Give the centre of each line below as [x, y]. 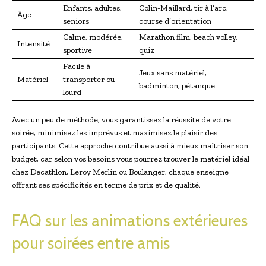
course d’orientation [175, 21]
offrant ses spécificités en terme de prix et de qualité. [106, 185]
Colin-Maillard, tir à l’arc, [183, 8]
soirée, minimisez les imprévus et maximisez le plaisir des [115, 132]
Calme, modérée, [93, 37]
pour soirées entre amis [91, 243]
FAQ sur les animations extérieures [130, 220]
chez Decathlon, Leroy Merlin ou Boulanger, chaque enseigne [120, 172]
